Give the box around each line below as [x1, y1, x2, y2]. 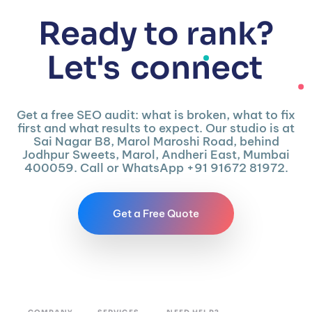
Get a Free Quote [113, 207, 199, 221]
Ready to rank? [38, 14, 274, 54]
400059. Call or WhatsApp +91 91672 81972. [24, 160, 288, 176]
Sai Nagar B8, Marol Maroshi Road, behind [33, 134, 279, 150]
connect [130, 48, 263, 88]
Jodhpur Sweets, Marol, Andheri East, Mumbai [22, 147, 290, 163]
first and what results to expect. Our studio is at [17, 120, 295, 136]
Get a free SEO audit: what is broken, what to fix [17, 107, 295, 123]
